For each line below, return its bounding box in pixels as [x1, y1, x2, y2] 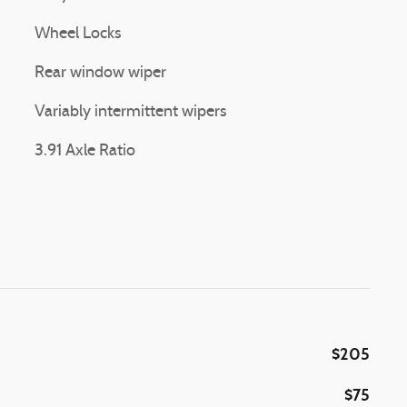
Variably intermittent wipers [35, 104, 226, 121]
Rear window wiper [35, 65, 166, 82]
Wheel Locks [35, 25, 121, 43]
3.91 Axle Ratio [35, 143, 135, 160]
